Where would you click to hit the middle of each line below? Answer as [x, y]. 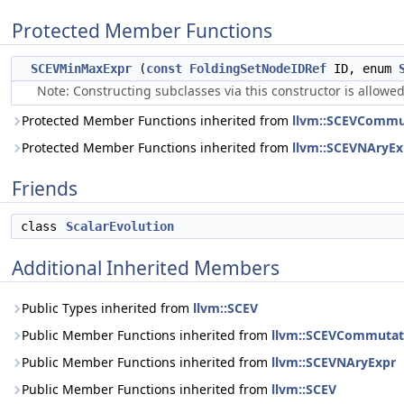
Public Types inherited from [107, 308]
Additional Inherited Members [146, 268]
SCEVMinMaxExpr [81, 69]
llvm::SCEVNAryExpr [334, 362]
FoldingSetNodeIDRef [258, 69]
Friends [45, 188]
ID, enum [363, 69]
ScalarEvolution [120, 226]
